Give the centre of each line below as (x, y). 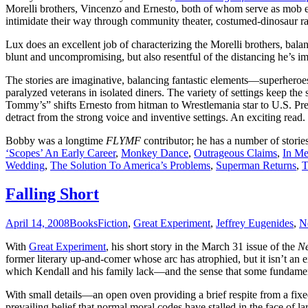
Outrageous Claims (235, 153)
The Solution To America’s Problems (130, 165)
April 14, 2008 (37, 223)
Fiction (113, 223)
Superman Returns (256, 165)
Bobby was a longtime (56, 140)
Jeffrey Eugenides (255, 223)
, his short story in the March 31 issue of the (202, 247)
